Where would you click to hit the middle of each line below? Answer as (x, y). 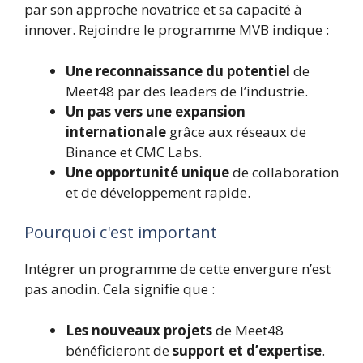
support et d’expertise (247, 350)
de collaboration (284, 172)
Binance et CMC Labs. (134, 152)
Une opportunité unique (147, 172)
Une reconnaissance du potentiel (178, 70)
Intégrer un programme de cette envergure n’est (177, 269)
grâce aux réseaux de (236, 131)
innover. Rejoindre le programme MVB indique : (177, 30)
